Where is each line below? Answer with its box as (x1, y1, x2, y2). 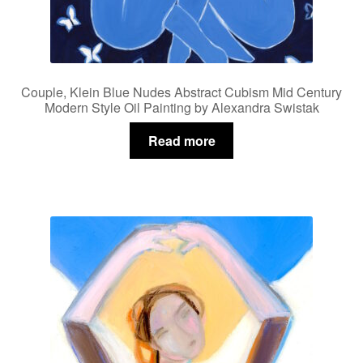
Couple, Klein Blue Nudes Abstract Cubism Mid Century (21, 83, 342, 102)
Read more (147, 130, 216, 150)
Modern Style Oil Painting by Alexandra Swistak (44, 98, 319, 117)
